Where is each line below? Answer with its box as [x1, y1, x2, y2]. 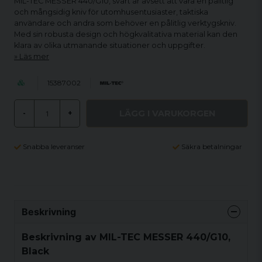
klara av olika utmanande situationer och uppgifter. [14, 41, 205, 50]
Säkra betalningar [181, 142, 242, 151]
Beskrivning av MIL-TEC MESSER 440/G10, [22, 231, 230, 243]
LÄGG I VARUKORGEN [119, 108, 215, 119]
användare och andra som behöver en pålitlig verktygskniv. [14, 19, 236, 27]
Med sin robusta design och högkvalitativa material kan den [14, 30, 237, 39]
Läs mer [19, 52, 49, 61]
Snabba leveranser [23, 142, 85, 151]
